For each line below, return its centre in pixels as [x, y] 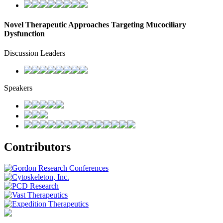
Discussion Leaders [35, 53]
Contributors [37, 147]
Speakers [18, 88]
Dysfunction [24, 34]
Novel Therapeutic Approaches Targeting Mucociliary [95, 25]
